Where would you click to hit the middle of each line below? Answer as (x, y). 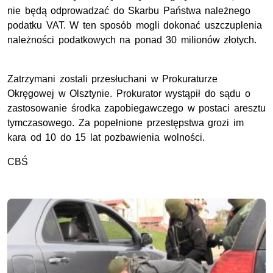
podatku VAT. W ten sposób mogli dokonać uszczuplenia (135, 26)
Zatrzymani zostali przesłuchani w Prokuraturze (113, 79)
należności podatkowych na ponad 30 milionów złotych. (134, 40)
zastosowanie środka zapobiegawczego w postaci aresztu (136, 108)
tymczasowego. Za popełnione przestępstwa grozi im (126, 123)
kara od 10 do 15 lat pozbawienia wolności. (106, 138)
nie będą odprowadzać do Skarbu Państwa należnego (129, 11)
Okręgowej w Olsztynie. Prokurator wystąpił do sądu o (129, 94)
